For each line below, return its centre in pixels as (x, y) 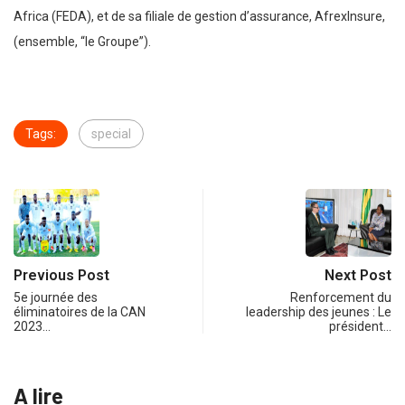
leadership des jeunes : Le (319, 311)
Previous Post (61, 275)
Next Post (358, 275)
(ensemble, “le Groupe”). (82, 41)
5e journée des (56, 297)
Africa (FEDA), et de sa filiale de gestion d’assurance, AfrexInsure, (199, 16)
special (111, 133)
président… (360, 326)
